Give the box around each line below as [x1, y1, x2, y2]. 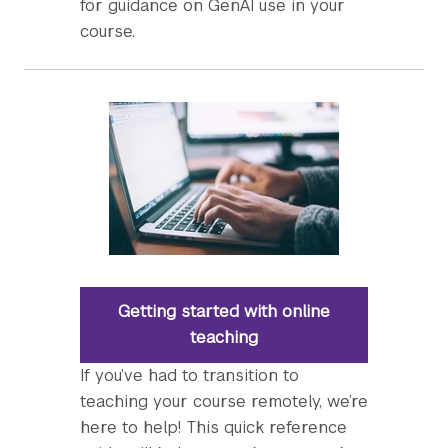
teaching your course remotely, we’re [80, 391, 368, 412]
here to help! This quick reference [80, 417, 347, 438]
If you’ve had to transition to [80, 365, 299, 386]
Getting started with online [118, 301, 330, 322]
